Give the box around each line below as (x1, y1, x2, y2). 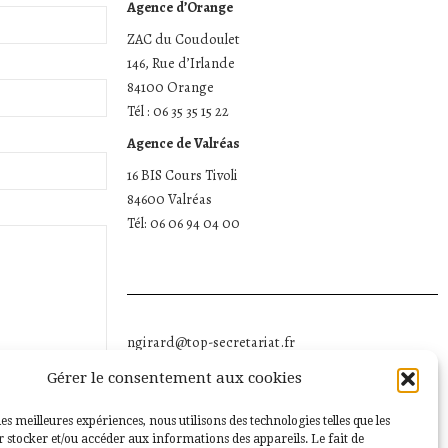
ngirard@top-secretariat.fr (126, 332, 295, 352)
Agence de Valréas (126, 133, 240, 153)
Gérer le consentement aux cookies (47, 369, 303, 387)
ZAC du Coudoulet (126, 29, 240, 49)
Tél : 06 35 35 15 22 (126, 101, 229, 121)
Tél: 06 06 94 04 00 (126, 213, 240, 233)
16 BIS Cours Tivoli (126, 165, 238, 185)
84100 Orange (126, 77, 214, 97)
